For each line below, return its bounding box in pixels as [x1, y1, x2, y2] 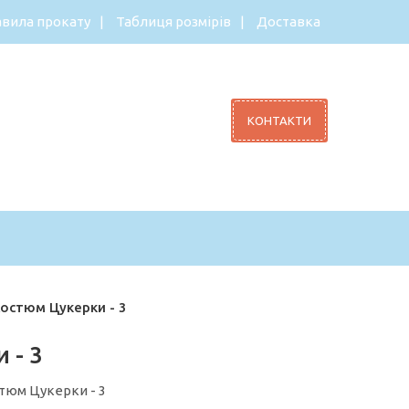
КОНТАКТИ [247, 114, 311, 127]
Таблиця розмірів [116, 14, 231, 29]
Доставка [257, 14, 320, 29]
